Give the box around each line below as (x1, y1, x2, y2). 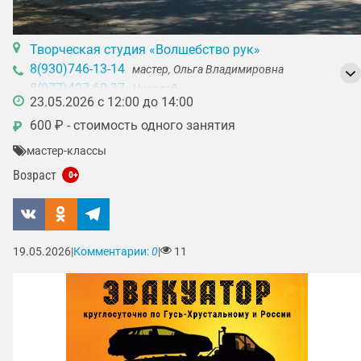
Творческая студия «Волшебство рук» (29, 41, 260, 57)
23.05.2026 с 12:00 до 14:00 (29, 94, 193, 110)
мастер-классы (26, 143, 106, 158)
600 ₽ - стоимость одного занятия (29, 118, 235, 134)
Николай (131, 82, 177, 96)
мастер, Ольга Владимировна (131, 63, 284, 77)
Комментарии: (73, 245, 151, 259)
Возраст (13, 168, 60, 184)
